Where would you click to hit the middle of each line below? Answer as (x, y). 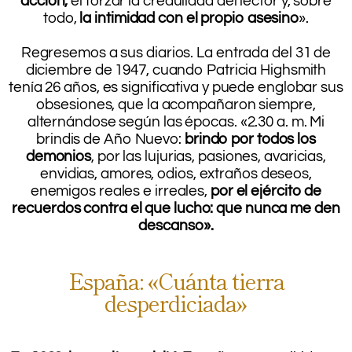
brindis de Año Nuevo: (109, 139)
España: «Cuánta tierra (176, 280)
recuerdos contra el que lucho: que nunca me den (176, 208)
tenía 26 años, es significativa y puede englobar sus (176, 87)
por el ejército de (265, 191)
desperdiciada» (176, 302)
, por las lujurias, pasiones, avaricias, (209, 156)
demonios (59, 156)
